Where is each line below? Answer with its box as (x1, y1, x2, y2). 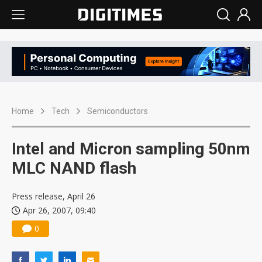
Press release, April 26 (12, 191, 95, 202)
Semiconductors (87, 106, 148, 116)
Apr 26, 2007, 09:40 (23, 205, 96, 216)
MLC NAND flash (12, 158, 136, 178)
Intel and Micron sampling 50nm (12, 139, 250, 159)
